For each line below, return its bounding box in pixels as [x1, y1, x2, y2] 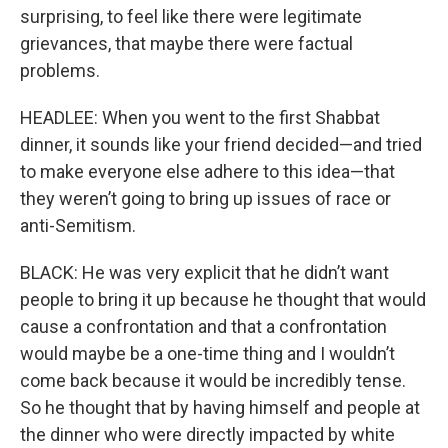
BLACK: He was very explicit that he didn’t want [20, 262, 389, 283]
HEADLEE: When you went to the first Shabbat [20, 107, 380, 128]
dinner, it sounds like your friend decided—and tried [20, 134, 422, 155]
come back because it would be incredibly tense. [20, 370, 406, 391]
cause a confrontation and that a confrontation [20, 316, 387, 337]
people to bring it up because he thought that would [20, 289, 426, 310]
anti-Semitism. [20, 215, 136, 236]
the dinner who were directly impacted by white [20, 424, 395, 445]
